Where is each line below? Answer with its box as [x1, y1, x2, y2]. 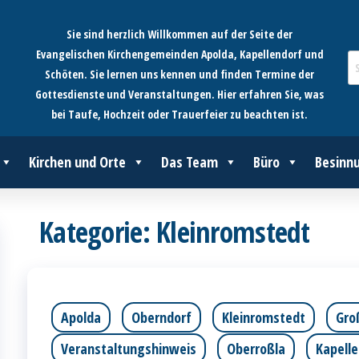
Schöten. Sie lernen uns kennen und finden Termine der [45, 67, 314, 82]
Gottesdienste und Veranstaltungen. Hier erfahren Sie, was [35, 87, 324, 102]
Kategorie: [39, 212, 157, 252]
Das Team [161, 152, 218, 171]
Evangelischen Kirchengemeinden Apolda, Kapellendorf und [35, 46, 324, 62]
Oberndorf [131, 308, 192, 327]
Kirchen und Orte [29, 152, 126, 171]
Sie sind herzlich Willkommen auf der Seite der [67, 26, 292, 42]
